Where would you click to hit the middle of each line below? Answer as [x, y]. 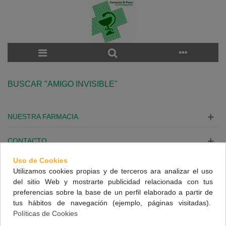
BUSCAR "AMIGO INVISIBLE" [63, 84]
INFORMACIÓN [33, 165]
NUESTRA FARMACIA [43, 117]
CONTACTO [27, 141]
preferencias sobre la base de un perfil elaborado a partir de [113, 192]
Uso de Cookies [40, 160]
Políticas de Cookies [45, 213]
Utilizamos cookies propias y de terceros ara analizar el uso [113, 171]
